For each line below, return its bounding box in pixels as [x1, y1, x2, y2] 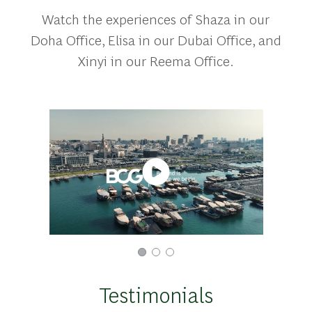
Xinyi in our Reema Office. [77, 50, 234, 70]
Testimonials [98, 280, 213, 308]
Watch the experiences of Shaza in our [42, 8, 270, 28]
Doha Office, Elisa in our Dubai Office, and [30, 29, 281, 49]
